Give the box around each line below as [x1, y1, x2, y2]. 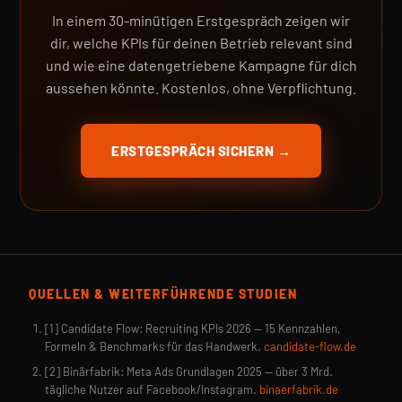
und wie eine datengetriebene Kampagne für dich [45, 57, 357, 74]
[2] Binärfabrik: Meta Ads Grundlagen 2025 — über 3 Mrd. [45, 364, 333, 379]
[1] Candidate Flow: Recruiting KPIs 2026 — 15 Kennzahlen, [45, 321, 340, 336]
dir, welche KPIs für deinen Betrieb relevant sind [49, 34, 353, 51]
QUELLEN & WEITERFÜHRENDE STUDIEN [29, 286, 297, 301]
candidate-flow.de [264, 339, 356, 354]
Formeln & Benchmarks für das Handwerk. [45, 339, 261, 354]
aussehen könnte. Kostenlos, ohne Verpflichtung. [46, 79, 356, 96]
